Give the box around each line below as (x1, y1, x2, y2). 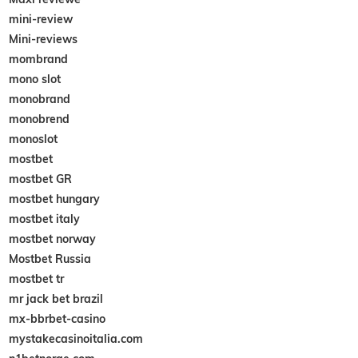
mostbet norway (9, 231, 97, 246)
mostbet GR (9, 171, 73, 186)
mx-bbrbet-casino (9, 311, 106, 326)
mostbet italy (9, 211, 81, 226)
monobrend (9, 111, 70, 126)
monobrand (9, 91, 71, 106)
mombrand (9, 51, 69, 66)
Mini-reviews (9, 31, 78, 46)
